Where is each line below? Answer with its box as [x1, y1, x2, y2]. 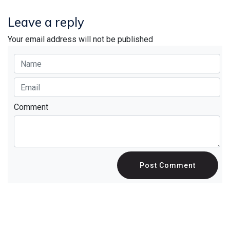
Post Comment [140, 161, 196, 169]
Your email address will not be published [8, 34, 153, 44]
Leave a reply [8, 14, 84, 30]
